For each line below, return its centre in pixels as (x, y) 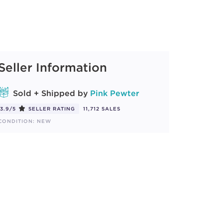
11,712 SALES (102, 109)
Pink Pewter (115, 93)
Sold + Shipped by (51, 93)
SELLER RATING (52, 109)
